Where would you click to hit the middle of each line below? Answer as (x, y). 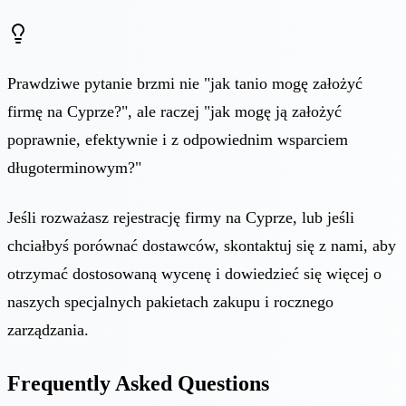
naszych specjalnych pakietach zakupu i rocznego (170, 301)
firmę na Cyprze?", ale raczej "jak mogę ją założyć (174, 111)
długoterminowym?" (74, 167)
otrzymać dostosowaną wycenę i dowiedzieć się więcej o (194, 273)
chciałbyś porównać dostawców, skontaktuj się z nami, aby (202, 245)
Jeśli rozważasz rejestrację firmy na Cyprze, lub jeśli (181, 217)
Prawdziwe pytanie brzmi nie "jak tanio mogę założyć (185, 83)
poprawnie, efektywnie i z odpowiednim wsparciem (178, 139)
